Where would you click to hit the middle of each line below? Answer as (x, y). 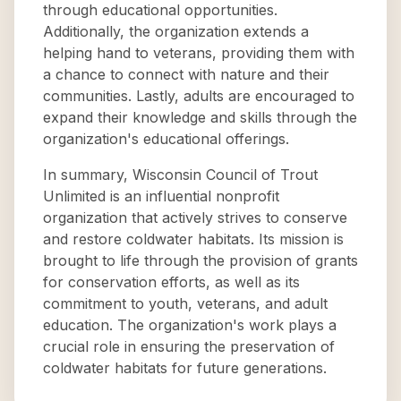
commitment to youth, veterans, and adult (185, 303)
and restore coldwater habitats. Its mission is (193, 239)
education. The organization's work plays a (190, 325)
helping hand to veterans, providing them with (199, 53)
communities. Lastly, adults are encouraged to (199, 96)
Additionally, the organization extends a (176, 31)
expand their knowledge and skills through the (200, 117)
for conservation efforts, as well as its (171, 282)
